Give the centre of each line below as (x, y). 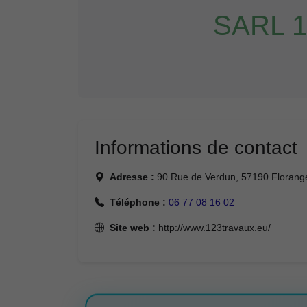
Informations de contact (196, 148)
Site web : (133, 228)
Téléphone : (138, 202)
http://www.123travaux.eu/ (213, 228)
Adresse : (132, 177)
